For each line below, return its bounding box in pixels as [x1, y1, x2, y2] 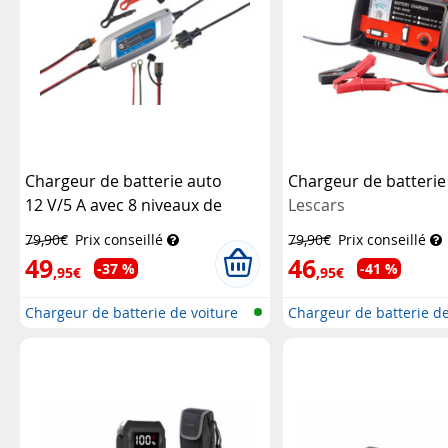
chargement [25, 218, 121, 240]
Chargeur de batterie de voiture [25, 303, 238, 322]
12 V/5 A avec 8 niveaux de [25, 194, 222, 216]
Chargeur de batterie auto [25, 170, 222, 192]
